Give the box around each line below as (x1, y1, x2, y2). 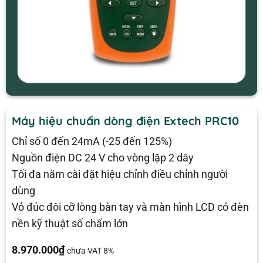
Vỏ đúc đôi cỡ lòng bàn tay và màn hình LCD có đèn (11, 201, 249, 214)
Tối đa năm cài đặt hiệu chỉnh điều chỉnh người (11, 168, 228, 181)
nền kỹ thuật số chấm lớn (11, 218, 128, 230)
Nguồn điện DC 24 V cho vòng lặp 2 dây (11, 152, 194, 164)
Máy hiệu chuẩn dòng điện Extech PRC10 (11, 113, 239, 128)
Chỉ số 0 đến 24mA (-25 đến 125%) (11, 136, 172, 148)
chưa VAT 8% (66, 246, 114, 256)
